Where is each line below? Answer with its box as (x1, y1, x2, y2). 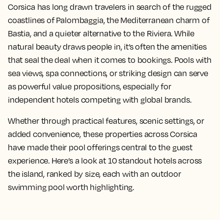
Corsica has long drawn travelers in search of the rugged (8, 2, 212, 12)
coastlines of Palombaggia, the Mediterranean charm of (8, 15, 210, 25)
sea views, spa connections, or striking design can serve (8, 68, 208, 78)
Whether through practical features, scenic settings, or (8, 116, 205, 126)
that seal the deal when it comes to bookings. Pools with (8, 55, 212, 65)
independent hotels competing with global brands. (8, 95, 192, 105)
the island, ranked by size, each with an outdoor (8, 169, 181, 179)
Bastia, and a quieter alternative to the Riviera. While (8, 28, 195, 38)
